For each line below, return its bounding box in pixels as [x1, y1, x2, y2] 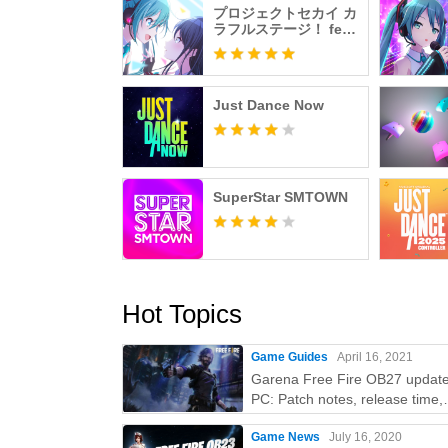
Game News [251, 430, 320, 444]
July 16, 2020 [329, 430, 402, 444]
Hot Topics [122, 299, 242, 329]
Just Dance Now [213, 97, 324, 113]
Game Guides [251, 350, 328, 364]
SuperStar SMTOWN [213, 189, 348, 205]
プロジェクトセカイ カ [213, 5, 357, 21]
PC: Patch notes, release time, [251, 391, 443, 407]
